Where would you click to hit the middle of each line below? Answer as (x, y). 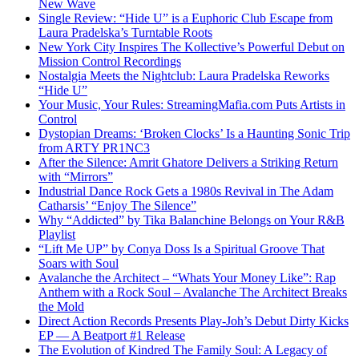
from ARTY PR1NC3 (94, 147)
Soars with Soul (79, 263)
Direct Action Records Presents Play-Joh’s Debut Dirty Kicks (194, 321)
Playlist (57, 234)
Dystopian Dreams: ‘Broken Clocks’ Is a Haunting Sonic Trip (194, 133)
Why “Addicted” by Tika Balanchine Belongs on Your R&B (192, 220)
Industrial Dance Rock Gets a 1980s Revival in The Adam (186, 191)
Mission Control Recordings (110, 61)
